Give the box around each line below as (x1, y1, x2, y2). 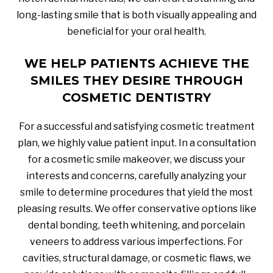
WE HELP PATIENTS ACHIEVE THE (24, 56, 249, 71)
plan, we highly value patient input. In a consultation (17, 137, 256, 149)
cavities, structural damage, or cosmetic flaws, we (22, 252, 251, 264)
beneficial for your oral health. (67, 26, 206, 38)
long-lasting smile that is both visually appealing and (16, 9, 257, 21)
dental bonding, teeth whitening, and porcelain (28, 219, 245, 232)
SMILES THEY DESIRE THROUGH (30, 73, 243, 88)
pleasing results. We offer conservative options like (16, 203, 257, 215)
